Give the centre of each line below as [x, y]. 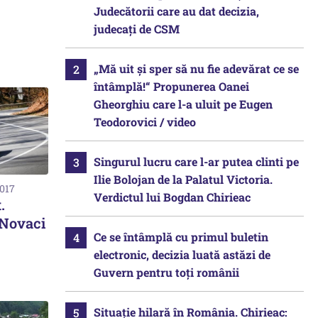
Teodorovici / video [145, 122]
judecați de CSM [137, 29]
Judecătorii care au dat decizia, [176, 11]
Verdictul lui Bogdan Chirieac [172, 197]
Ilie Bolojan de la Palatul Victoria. [183, 179]
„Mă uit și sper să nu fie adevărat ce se [196, 68]
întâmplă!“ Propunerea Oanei [171, 86]
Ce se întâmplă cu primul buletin [181, 237]
